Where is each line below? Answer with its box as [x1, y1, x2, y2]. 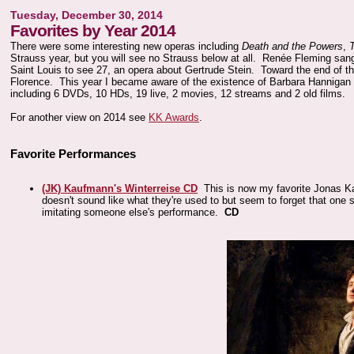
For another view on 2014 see [10, 111, 149, 123]
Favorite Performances [10, 147, 137, 160]
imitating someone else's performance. [42, 206, 225, 218]
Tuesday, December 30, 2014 [10, 9, 164, 21]
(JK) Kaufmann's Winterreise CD [42, 183, 198, 194]
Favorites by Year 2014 [10, 21, 176, 40]
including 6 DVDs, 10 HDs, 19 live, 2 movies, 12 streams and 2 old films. [10, 88, 346, 100]
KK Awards [149, 111, 200, 123]
